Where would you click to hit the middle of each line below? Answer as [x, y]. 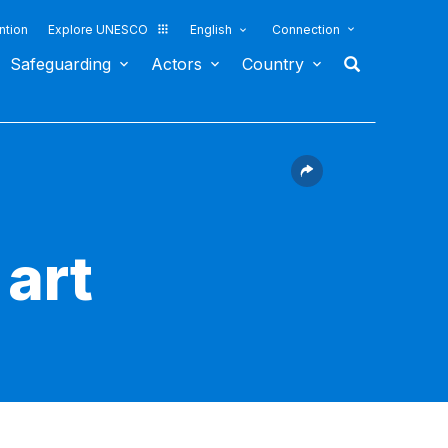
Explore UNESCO [98, 29]
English [211, 29]
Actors [176, 64]
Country [273, 64]
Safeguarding [60, 64]
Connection [306, 29]
